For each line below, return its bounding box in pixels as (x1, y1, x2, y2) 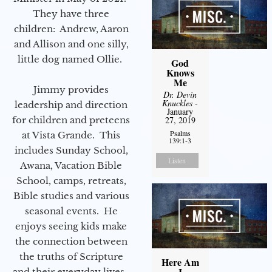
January (167, 105, 194, 117)
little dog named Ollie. (18, 53, 124, 66)
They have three (33, 8, 109, 20)
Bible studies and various (13, 190, 129, 202)
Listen (168, 155, 186, 165)
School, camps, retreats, (16, 175, 126, 187)
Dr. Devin (163, 88, 197, 100)
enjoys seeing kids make (15, 220, 127, 233)
